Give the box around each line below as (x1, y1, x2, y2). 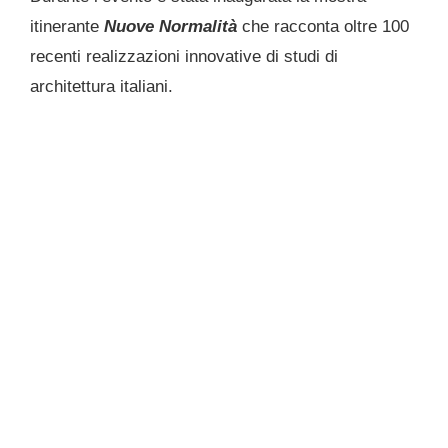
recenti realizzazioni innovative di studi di (30, 47, 338, 67)
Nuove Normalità (104, 17, 237, 37)
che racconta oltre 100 (237, 17, 409, 37)
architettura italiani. (30, 77, 173, 97)
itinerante (30, 17, 104, 37)
